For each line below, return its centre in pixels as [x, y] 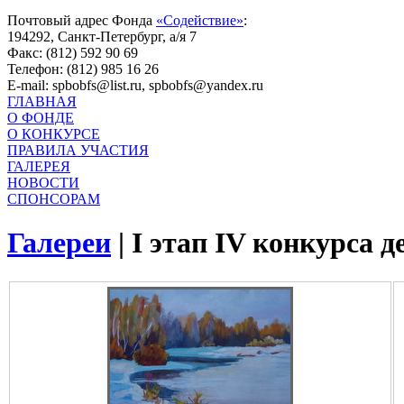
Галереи [59, 243]
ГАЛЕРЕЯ [39, 166]
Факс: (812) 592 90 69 [73, 53]
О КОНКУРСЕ [54, 134]
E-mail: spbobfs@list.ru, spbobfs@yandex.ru [135, 85]
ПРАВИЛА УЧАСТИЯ [78, 150]
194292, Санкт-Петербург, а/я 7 [102, 37]
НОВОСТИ [43, 183]
